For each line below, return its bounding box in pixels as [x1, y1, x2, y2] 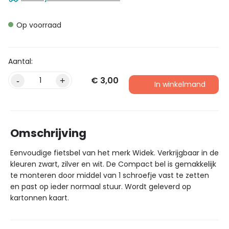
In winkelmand [154, 79, 205, 89]
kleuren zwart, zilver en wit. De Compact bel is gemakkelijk [10, 159, 216, 169]
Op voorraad [16, 20, 61, 30]
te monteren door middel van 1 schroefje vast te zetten [10, 170, 209, 180]
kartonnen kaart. [10, 193, 69, 203]
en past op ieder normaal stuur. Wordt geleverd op [10, 181, 191, 192]
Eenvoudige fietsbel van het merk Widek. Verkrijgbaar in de [10, 148, 219, 158]
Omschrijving [10, 125, 86, 141]
